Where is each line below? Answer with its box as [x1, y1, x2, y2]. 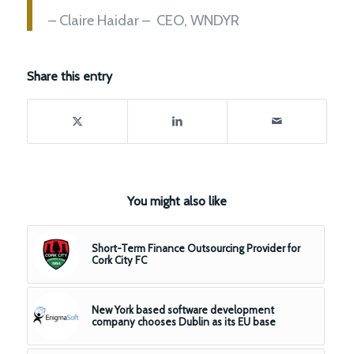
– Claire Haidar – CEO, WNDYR [47, 11, 239, 30]
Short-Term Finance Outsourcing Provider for [91, 241, 300, 254]
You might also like [126, 193, 227, 209]
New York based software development [91, 303, 274, 316]
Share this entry [26, 68, 112, 84]
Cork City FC [91, 253, 147, 266]
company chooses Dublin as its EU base [91, 314, 276, 328]
